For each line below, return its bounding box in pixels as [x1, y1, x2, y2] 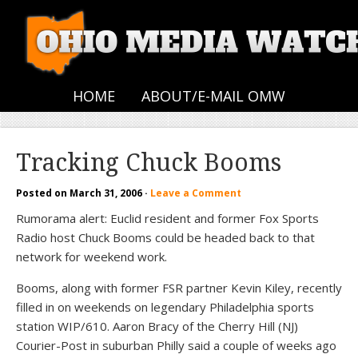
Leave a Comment [150, 186, 241, 200]
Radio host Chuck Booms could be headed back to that [16, 229, 315, 245]
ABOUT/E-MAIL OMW [141, 86, 285, 105]
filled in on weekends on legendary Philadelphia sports [16, 299, 314, 315]
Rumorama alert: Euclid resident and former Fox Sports [16, 210, 319, 226]
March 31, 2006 [70, 186, 142, 200]
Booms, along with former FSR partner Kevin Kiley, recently [16, 280, 342, 296]
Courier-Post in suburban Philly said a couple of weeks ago [16, 337, 336, 353]
